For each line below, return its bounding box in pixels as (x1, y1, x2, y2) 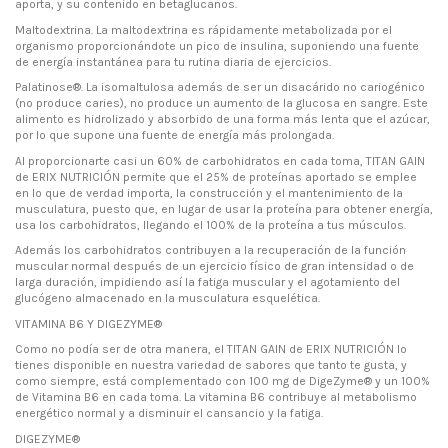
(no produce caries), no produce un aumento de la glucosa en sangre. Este (15, 96, 428, 111)
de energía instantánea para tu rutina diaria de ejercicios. (15, 54, 331, 69)
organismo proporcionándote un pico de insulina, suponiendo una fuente (15, 38, 419, 53)
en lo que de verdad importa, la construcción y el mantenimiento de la (15, 185, 403, 200)
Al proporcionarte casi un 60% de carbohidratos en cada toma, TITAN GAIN (15, 153, 425, 168)
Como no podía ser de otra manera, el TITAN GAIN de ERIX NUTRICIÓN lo (15, 342, 407, 357)
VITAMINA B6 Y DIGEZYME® (15, 316, 162, 331)
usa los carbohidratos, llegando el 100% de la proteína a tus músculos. (15, 217, 406, 232)
